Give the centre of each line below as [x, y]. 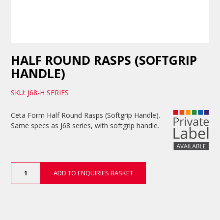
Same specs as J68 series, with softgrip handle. [85, 126]
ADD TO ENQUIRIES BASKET [93, 173]
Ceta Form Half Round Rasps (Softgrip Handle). [86, 115]
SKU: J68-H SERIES [40, 93]
